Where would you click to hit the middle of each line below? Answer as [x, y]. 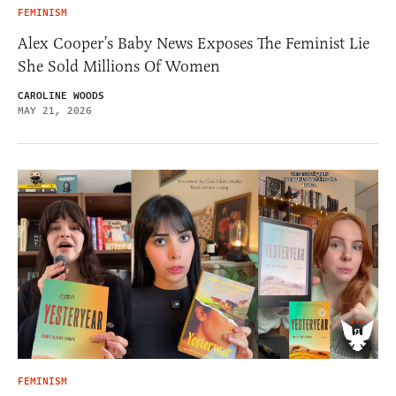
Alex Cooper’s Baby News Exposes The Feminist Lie [194, 44]
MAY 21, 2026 [55, 111]
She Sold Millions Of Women [119, 67]
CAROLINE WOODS [61, 96]
